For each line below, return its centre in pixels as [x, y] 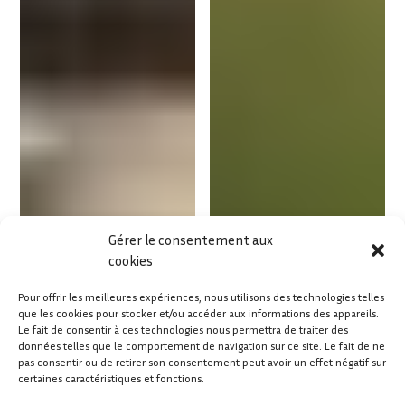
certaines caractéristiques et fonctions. [111, 378]
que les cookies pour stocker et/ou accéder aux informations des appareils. [198, 313]
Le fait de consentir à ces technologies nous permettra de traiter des [183, 330]
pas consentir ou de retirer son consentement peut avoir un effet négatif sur [202, 362]
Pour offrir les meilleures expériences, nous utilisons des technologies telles [201, 297]
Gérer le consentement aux [191, 240]
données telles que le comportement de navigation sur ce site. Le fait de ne [202, 346]
